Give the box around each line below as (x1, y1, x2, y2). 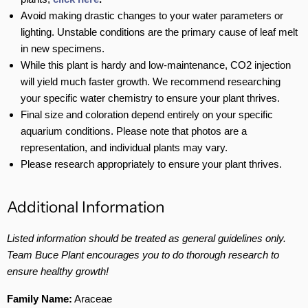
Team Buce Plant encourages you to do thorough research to (7, 249, 279, 261)
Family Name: (7, 293, 72, 305)
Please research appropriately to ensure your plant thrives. (21, 158, 282, 170)
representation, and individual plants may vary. (21, 142, 228, 154)
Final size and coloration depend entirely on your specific (21, 109, 273, 121)
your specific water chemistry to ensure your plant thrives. (21, 92, 280, 104)
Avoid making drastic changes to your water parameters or (21, 10, 283, 22)
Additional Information (7, 197, 164, 217)
